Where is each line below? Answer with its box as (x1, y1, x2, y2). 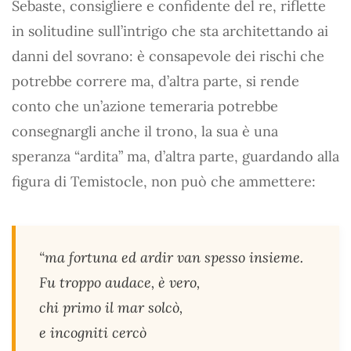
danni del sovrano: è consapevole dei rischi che (12, 46, 324, 65)
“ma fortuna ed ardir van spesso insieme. (39, 248, 303, 266)
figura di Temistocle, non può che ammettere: (12, 172, 316, 190)
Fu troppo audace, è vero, (39, 273, 200, 291)
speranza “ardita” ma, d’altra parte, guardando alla (12, 147, 339, 165)
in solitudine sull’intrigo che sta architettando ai (12, 21, 328, 40)
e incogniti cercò (39, 323, 147, 342)
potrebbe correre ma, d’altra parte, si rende (12, 71, 299, 90)
